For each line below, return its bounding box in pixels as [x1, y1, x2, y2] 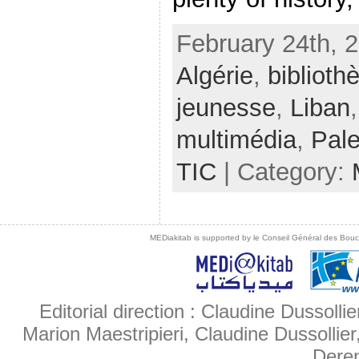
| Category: [216, 157, 352, 186]
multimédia [176, 125, 296, 154]
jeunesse [176, 93, 276, 122]
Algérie [176, 61, 253, 90]
